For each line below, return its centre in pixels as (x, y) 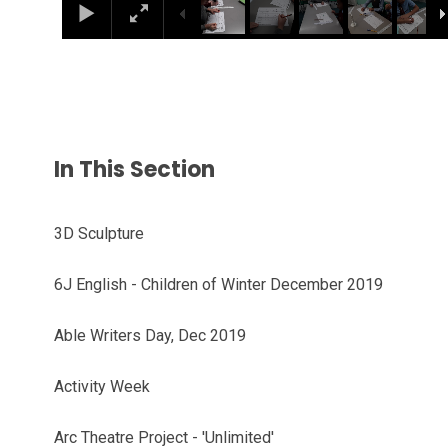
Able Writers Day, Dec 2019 (150, 335)
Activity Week (102, 386)
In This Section (135, 169)
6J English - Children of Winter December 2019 (219, 284)
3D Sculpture (99, 233)
